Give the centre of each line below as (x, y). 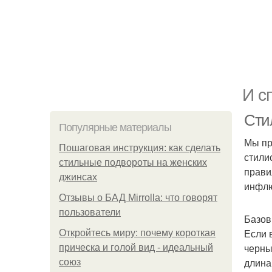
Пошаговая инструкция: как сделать (140, 148)
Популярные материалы (115, 127)
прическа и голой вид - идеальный (136, 247)
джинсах (78, 177)
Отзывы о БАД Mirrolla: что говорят (138, 198)
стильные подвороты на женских (133, 162)
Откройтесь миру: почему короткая (137, 233)
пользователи (90, 212)
